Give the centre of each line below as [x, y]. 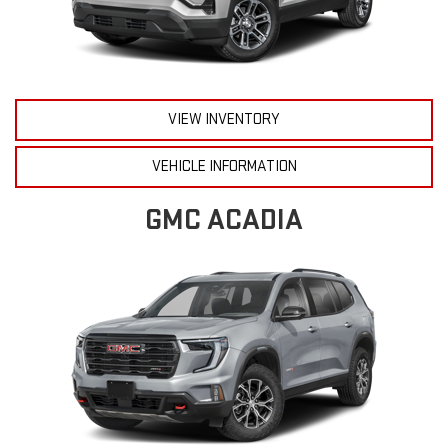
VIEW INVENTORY [224, 119]
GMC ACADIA [224, 219]
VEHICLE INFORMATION [224, 166]
